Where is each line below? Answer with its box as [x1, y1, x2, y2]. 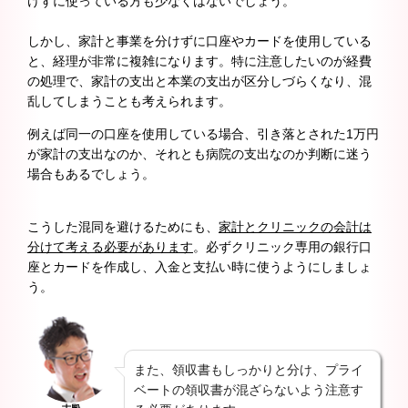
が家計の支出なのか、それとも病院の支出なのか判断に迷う [27, 147, 372, 162]
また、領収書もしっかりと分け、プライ [134, 362, 363, 378]
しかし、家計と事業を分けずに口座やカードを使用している [27, 34, 372, 49]
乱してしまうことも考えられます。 [27, 94, 231, 109]
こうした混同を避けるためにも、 [27, 219, 219, 235]
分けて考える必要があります [27, 240, 193, 255]
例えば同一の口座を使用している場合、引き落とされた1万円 [27, 127, 379, 142]
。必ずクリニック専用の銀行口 [193, 240, 372, 255]
